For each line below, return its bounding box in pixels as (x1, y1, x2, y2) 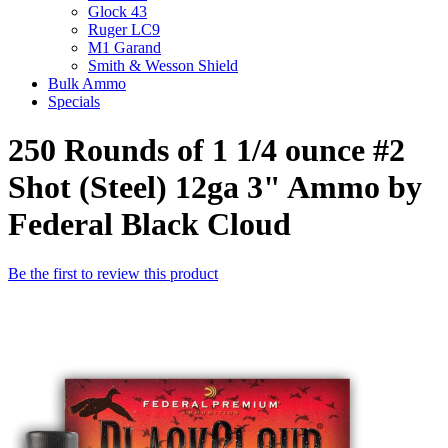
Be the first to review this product (8, 264, 218, 282)
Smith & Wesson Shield (88, 57, 238, 74)
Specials (48, 93, 100, 110)
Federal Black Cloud (8, 206, 291, 243)
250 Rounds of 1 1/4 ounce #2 (8, 132, 405, 169)
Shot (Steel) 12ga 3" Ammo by (8, 169, 422, 206)
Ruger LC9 (88, 21, 160, 38)
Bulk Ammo (48, 75, 126, 92)
